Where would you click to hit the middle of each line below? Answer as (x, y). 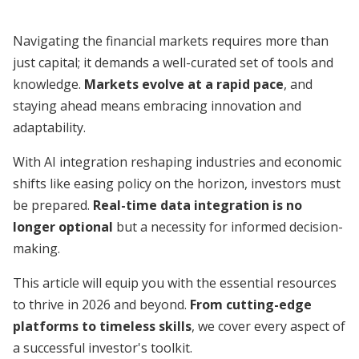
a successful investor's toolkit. (103, 348)
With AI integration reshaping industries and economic (177, 162)
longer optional (63, 227)
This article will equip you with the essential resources (175, 283)
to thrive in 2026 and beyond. (101, 305)
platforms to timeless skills (102, 326)
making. (36, 248)
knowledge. (48, 84)
